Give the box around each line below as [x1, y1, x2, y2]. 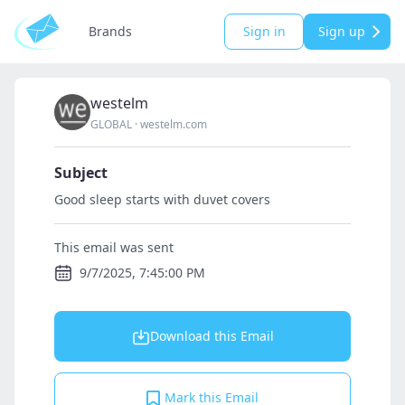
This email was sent [54, 239, 174, 256]
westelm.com [140, 117, 207, 132]
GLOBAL [90, 117, 132, 132]
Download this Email [149, 327, 274, 344]
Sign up [318, 23, 365, 40]
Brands [89, 23, 132, 40]
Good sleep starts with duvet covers [54, 191, 270, 208]
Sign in [242, 23, 286, 40]
